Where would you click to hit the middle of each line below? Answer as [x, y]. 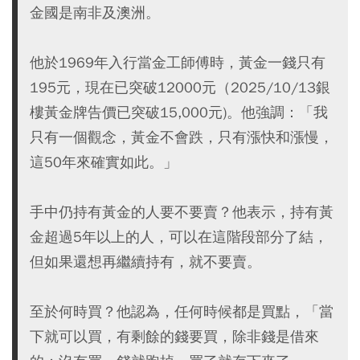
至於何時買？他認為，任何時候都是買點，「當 [182, 311]
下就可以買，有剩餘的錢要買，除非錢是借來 [174, 336]
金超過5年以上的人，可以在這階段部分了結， [179, 236]
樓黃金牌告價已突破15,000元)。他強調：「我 [179, 112]
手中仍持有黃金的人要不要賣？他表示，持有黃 [182, 211]
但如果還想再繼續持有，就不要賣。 [145, 261]
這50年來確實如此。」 [104, 162]
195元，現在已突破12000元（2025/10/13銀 [180, 87]
